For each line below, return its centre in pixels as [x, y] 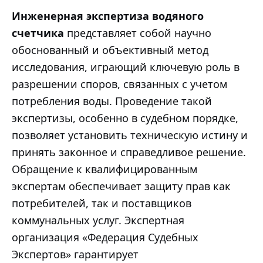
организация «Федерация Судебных [105, 237]
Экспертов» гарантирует [75, 254]
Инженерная [49, 16]
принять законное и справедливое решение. [129, 152]
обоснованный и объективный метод [110, 50]
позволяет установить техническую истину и [130, 135]
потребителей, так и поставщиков [102, 203]
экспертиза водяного [145, 16]
